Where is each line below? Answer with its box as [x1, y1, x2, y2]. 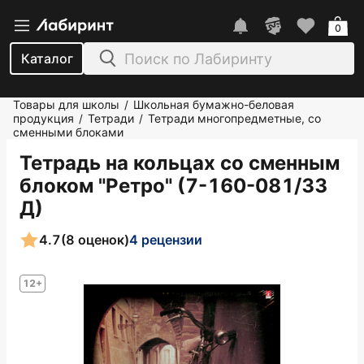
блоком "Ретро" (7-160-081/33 [19, 174, 327, 197]
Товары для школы [13, 97, 119, 111]
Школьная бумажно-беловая [133, 97, 294, 111]
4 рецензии [129, 231, 202, 248]
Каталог [20, 50, 73, 67]
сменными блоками [13, 125, 123, 139]
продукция [13, 111, 74, 125]
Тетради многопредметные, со [148, 111, 321, 125]
